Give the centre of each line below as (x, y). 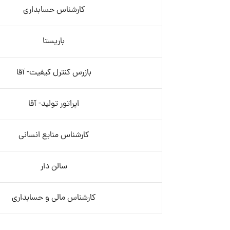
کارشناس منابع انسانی (54, 136)
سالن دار (54, 167)
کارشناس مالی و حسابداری (54, 198)
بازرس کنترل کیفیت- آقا (54, 73)
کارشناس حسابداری (54, 10)
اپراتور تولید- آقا (54, 104)
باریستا (54, 42)
